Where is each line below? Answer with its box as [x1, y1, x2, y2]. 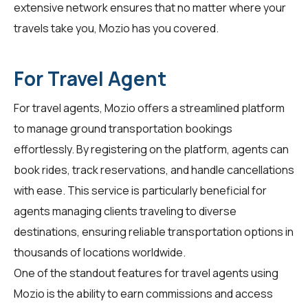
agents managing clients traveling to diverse [14, 203, 236, 219]
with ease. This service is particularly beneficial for [14, 182, 267, 198]
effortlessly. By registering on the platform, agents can [14, 141, 289, 157]
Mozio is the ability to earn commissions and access [14, 285, 273, 301]
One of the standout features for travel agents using [14, 265, 278, 280]
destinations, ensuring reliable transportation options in [14, 223, 294, 239]
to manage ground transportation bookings [14, 120, 232, 136]
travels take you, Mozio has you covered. [14, 20, 219, 36]
